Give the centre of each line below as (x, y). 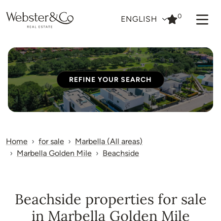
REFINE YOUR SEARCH (110, 80)
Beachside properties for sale (110, 199)
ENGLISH (140, 19)
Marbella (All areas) (109, 141)
